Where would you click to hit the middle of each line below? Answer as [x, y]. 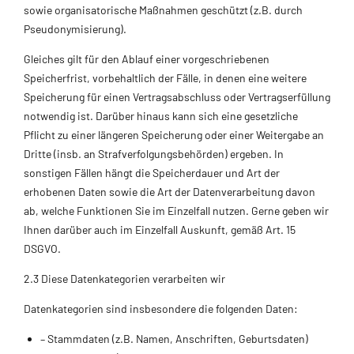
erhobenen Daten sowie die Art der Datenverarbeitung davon [169, 191]
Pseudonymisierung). [75, 28]
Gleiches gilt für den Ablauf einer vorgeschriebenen [147, 58]
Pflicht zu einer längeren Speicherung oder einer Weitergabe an [174, 134]
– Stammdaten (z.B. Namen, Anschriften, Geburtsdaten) [174, 338]
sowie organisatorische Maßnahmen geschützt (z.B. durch [163, 9]
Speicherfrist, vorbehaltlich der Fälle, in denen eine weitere [165, 77]
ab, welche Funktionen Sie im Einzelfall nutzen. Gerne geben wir [176, 210]
